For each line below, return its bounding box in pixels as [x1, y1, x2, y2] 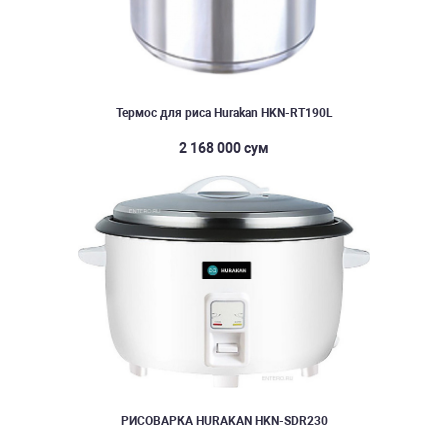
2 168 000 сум [179, 139, 269, 156]
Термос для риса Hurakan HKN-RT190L [115, 106, 333, 120]
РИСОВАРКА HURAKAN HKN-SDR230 [120, 413, 328, 428]
